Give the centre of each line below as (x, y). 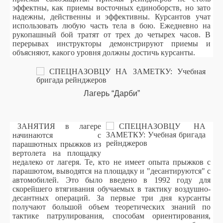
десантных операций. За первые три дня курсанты (111, 198)
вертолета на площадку (57, 153)
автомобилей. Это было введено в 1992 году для (111, 180)
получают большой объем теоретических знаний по (111, 207)
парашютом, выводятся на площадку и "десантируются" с (111, 171)
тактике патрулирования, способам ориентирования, (111, 216)
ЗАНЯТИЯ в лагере (59, 126)
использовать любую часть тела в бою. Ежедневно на (111, 26)
